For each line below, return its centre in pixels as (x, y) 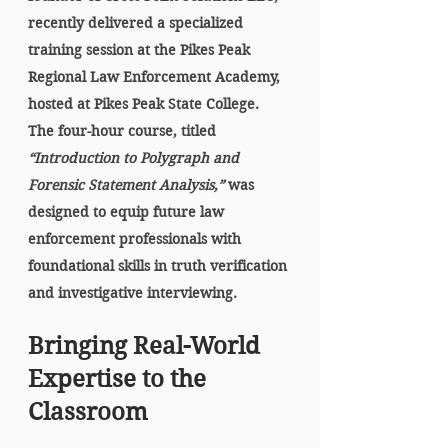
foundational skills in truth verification (159, 266)
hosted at (61, 104)
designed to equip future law (128, 212)
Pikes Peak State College (174, 104)
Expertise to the (120, 379)
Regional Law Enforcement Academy (152, 77)
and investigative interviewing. (132, 293)
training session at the (104, 50)
